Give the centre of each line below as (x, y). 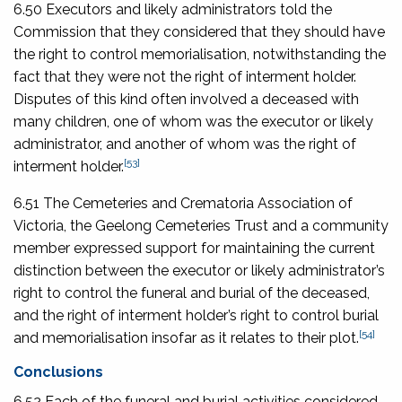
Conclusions (58, 371)
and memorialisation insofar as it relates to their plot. (186, 337)
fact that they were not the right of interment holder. (185, 76)
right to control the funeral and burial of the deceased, (192, 293)
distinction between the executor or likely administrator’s (199, 270)
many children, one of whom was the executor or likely (193, 121)
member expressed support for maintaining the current (194, 248)
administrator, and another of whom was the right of (185, 144)
